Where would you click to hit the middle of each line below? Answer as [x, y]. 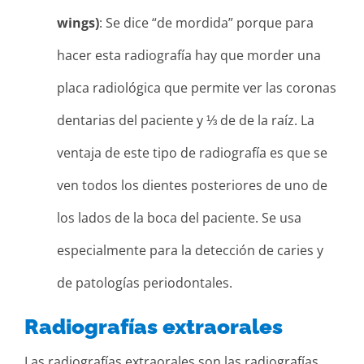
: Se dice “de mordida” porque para [206, 22]
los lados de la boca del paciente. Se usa [179, 217]
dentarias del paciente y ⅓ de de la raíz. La [186, 120]
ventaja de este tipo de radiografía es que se [192, 152]
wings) [78, 22]
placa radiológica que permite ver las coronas [197, 87]
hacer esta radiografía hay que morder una [189, 55]
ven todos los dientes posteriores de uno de [192, 185]
